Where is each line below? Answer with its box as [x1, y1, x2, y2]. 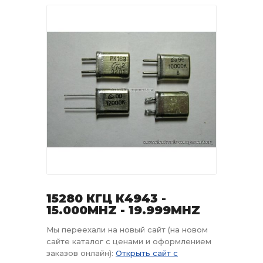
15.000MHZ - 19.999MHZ [46, 203, 200, 217]
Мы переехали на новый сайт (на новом [46, 225, 208, 234]
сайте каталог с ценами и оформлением [46, 237, 211, 246]
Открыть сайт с [116, 248, 178, 258]
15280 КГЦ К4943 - [46, 191, 166, 205]
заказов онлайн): [46, 248, 116, 258]
